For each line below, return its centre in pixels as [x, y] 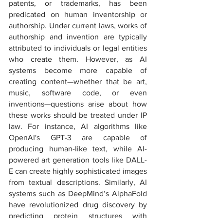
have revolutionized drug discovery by [78, 205]
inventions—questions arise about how [78, 104]
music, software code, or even [78, 93]
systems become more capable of [78, 70]
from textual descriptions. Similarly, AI [78, 182]
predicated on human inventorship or [78, 14]
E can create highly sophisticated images [78, 171]
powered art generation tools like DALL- [78, 160]
